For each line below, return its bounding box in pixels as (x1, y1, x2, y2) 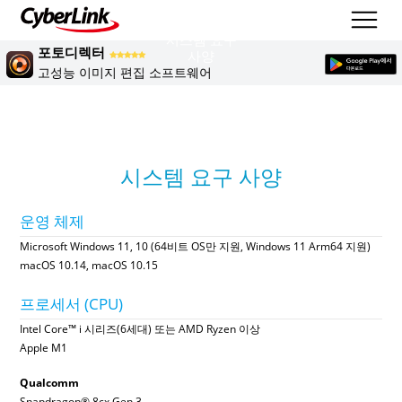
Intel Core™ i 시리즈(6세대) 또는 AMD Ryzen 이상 (20, 321, 261, 336)
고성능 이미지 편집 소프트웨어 (38, 65, 212, 80)
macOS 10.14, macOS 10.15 (20, 257, 159, 273)
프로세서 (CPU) (20, 293, 124, 314)
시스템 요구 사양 (120, 162, 282, 192)
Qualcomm (20, 375, 80, 390)
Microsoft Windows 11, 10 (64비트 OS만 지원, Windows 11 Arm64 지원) (20, 238, 371, 254)
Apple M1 (20, 340, 68, 355)
